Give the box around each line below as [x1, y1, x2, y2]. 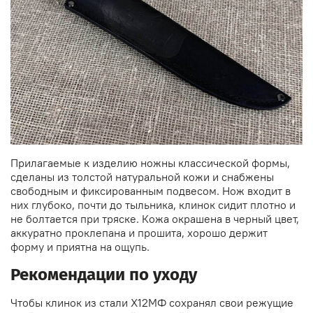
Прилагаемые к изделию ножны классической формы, [10, 156, 290, 170]
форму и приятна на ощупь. [10, 240, 150, 254]
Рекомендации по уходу [10, 265, 197, 285]
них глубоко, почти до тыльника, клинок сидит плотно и [10, 198, 296, 212]
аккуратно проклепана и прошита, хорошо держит [10, 226, 268, 240]
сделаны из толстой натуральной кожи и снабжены [10, 170, 274, 184]
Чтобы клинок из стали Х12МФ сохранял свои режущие [10, 296, 293, 310]
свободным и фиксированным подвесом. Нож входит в [10, 184, 291, 198]
